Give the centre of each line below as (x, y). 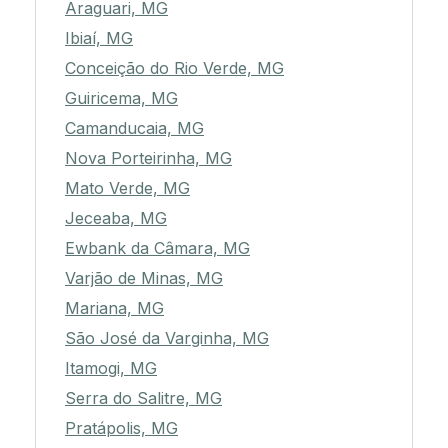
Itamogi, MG (111, 368)
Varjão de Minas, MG (144, 278)
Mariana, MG (114, 308)
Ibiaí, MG (99, 38)
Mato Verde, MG (127, 188)
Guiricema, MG (121, 98)
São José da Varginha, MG (167, 338)
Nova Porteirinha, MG (148, 158)
